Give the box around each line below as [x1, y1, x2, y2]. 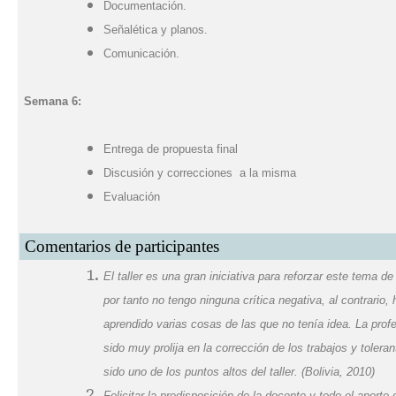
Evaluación [103, 190, 160, 203]
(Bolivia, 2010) [301, 365, 375, 378]
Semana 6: [24, 95, 81, 108]
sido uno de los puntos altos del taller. [103, 365, 301, 378]
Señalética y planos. [103, 23, 208, 36]
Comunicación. [103, 47, 179, 60]
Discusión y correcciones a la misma [103, 166, 296, 179]
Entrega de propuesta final [103, 142, 238, 156]
